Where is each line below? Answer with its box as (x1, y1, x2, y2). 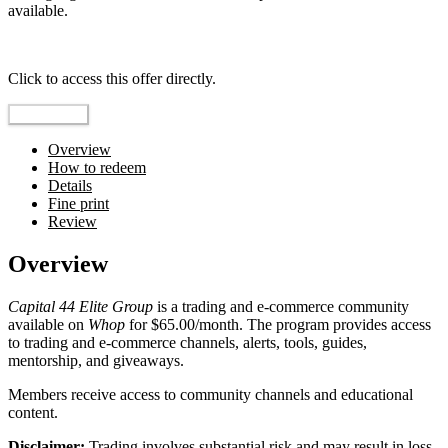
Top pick (8, 36, 64, 54)
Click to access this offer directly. (8, 70, 216, 88)
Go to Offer (16, 107, 81, 123)
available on (8, 316, 88, 334)
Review (48, 213, 97, 231)
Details (48, 177, 92, 195)
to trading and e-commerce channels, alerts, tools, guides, (8, 334, 367, 352)
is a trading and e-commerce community (153, 298, 409, 316)
